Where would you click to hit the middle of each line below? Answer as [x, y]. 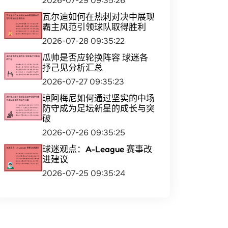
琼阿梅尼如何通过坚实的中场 [98, 98]
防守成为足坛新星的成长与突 [98, 108]
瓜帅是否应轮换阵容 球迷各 [95, 57]
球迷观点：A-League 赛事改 [97, 149]
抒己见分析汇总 [73, 67]
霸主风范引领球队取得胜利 [94, 27]
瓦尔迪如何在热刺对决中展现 [98, 17]
